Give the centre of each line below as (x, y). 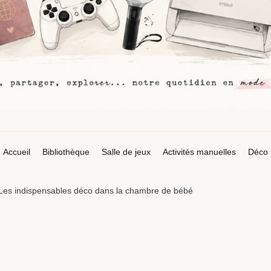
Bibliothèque (66, 152)
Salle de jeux (126, 152)
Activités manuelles (199, 152)
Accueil (17, 152)
